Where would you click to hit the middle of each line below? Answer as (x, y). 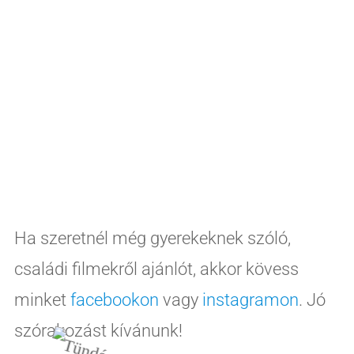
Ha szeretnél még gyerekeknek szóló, (152, 238)
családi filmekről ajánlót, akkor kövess (156, 269)
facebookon (114, 299)
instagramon (250, 299)
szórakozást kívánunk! (98, 330)
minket (42, 299)
